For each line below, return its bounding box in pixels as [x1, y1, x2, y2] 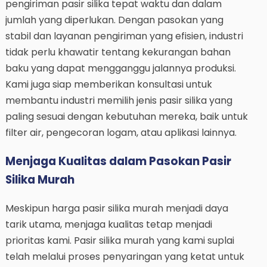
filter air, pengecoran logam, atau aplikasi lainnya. [5, 126, 237, 140]
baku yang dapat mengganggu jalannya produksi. [5, 61, 236, 76]
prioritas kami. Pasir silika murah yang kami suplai [5, 233, 234, 247]
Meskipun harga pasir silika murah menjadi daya [5, 201, 228, 215]
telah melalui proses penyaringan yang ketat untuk [5, 249, 244, 263]
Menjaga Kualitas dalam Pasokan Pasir [5, 153, 231, 170]
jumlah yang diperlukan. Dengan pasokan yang [5, 13, 223, 27]
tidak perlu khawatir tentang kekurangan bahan [5, 45, 231, 60]
